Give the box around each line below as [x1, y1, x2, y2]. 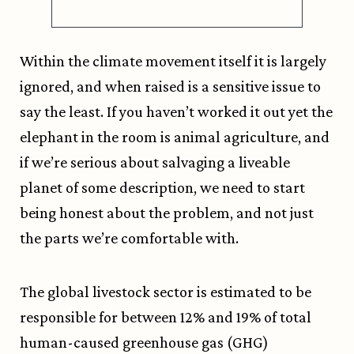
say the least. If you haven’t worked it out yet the [20, 103, 333, 121]
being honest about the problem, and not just [20, 204, 314, 222]
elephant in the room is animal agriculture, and [20, 128, 330, 146]
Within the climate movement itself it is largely [20, 52, 326, 70]
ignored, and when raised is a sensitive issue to [20, 77, 321, 96]
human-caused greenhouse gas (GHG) [20, 333, 269, 352]
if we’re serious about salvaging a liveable [20, 153, 290, 171]
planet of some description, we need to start [20, 179, 305, 197]
